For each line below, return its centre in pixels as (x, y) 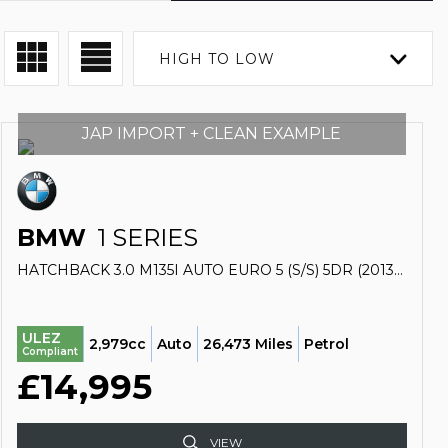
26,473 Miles (247, 343)
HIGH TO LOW (217, 59)
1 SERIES (144, 237)
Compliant (49, 351)
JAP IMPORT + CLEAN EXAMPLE (212, 133)
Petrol (326, 343)
